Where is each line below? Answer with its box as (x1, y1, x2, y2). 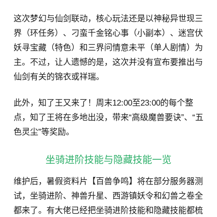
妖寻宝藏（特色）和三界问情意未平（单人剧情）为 (14, 43, 203, 52)
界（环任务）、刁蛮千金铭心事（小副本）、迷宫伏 (14, 28, 203, 38)
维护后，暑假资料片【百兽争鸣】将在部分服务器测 (14, 176, 203, 186)
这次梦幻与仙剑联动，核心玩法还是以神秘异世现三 (14, 14, 203, 23)
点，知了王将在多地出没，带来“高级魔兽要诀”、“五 (14, 112, 203, 122)
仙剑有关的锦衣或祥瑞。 (14, 72, 104, 81)
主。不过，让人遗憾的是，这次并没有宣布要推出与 (14, 57, 203, 67)
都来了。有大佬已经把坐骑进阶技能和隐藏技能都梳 (14, 205, 203, 215)
